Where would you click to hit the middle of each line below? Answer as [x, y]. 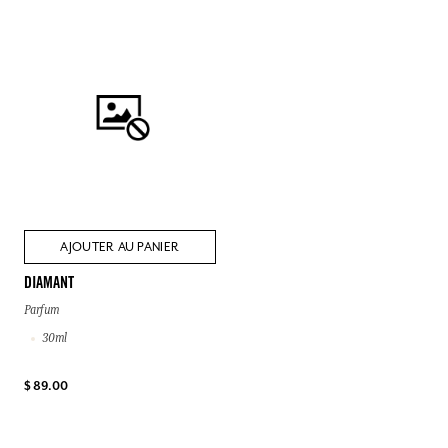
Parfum [41, 310]
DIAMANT [49, 284]
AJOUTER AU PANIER [120, 247]
